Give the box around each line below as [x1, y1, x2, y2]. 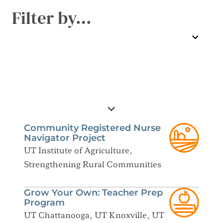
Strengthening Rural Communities [24, 157, 161, 170]
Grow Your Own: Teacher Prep [24, 187, 163, 198]
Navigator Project [24, 132, 106, 143]
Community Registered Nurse [24, 122, 161, 133]
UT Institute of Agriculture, [24, 143, 132, 156]
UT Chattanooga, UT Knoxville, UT [24, 208, 164, 221]
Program [24, 197, 65, 208]
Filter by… [12, 5, 92, 30]
